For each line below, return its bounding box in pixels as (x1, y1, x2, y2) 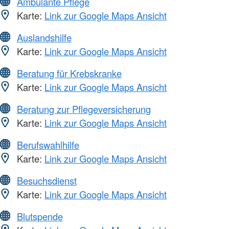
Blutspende (17, 209, 63, 223)
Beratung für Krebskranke (17, 66, 122, 80)
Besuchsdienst (17, 173, 77, 187)
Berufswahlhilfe (17, 138, 79, 151)
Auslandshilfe (17, 30, 72, 44)
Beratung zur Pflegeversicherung (17, 102, 151, 116)
